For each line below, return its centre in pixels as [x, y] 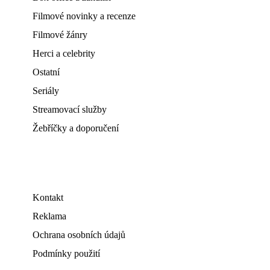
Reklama [49, 216]
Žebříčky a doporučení [76, 128]
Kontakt [48, 197]
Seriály [46, 91]
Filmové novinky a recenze [84, 16]
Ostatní [46, 72]
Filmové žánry [60, 35]
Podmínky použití [66, 253]
